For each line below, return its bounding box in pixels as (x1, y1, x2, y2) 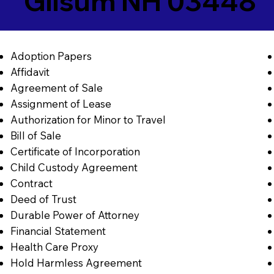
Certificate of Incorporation (10, 144, 140, 158)
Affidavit (10, 65, 50, 78)
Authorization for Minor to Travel (10, 113, 166, 126)
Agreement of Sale (10, 81, 103, 94)
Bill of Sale (10, 128, 61, 142)
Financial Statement (10, 224, 106, 237)
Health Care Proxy (10, 240, 98, 253)
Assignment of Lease (10, 97, 111, 110)
